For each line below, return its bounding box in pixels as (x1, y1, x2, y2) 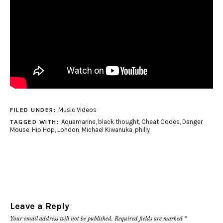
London (57, 125, 79, 133)
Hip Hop (32, 125, 55, 133)
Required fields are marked (114, 215, 184, 222)
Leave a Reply (10, 200, 69, 212)
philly (135, 125, 150, 133)
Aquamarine (61, 117, 96, 125)
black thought (98, 117, 139, 125)
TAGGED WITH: (10, 118, 61, 125)
